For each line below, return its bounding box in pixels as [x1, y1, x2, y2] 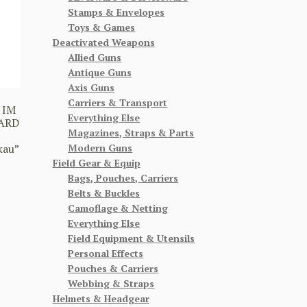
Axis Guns [68, 80, 115, 94]
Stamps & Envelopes [68, 5, 165, 19]
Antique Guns [68, 65, 132, 79]
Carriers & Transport [68, 95, 168, 109]
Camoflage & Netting [68, 201, 169, 214]
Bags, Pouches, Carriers [68, 171, 179, 184]
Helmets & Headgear [52, 291, 149, 305]
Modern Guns [68, 140, 133, 154]
